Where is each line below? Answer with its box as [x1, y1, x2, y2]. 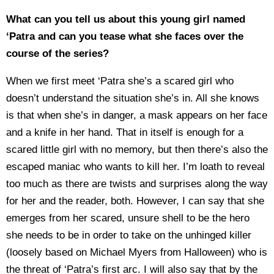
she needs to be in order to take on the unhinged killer [6, 229, 251, 241]
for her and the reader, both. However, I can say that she [6, 194, 264, 207]
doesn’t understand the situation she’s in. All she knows [6, 92, 259, 104]
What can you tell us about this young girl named [6, 13, 245, 25]
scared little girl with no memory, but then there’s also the [6, 143, 268, 155]
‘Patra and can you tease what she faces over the [6, 30, 243, 42]
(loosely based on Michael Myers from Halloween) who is [6, 246, 267, 258]
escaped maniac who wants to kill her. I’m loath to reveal [6, 160, 265, 172]
